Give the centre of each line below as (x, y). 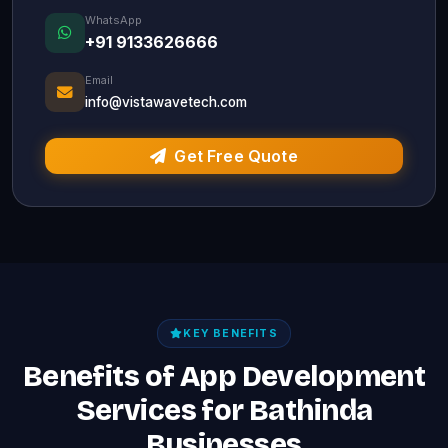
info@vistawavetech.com (166, 101)
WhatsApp (113, 19)
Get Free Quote (236, 155)
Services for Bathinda (224, 410)
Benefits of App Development (224, 376)
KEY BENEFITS (230, 333)
